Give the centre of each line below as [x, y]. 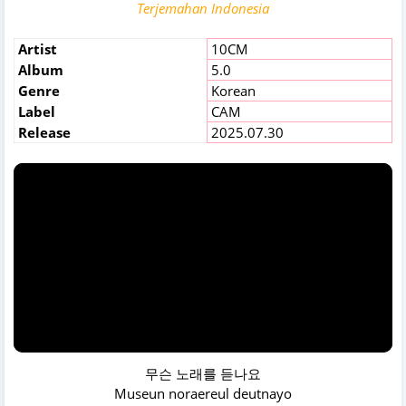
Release [43, 132]
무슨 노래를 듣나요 [203, 374]
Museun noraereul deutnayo [203, 394]
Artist [36, 48]
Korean [232, 90]
